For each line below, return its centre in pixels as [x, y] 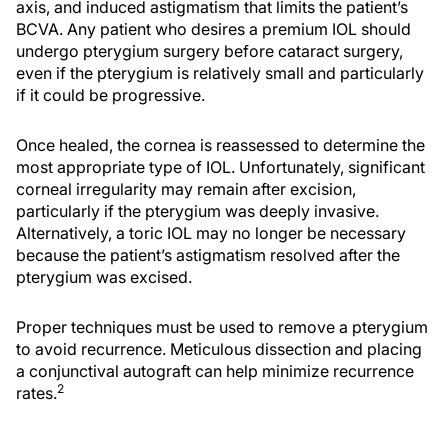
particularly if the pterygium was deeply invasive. [197, 211]
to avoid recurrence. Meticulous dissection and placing [219, 349]
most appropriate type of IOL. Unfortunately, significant [220, 167]
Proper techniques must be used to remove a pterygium [222, 327]
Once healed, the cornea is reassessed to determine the [220, 145]
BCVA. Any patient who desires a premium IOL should [213, 29]
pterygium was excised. [104, 277]
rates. [36, 393]
